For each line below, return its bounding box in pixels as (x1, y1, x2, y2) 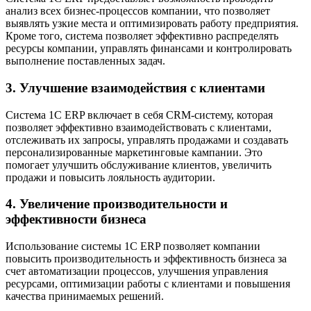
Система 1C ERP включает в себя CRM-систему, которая (6, 108, 273, 121)
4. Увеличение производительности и (6, 196, 228, 212)
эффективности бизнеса (6, 212, 146, 227)
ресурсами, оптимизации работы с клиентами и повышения (6, 278, 290, 290)
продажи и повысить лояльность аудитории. (6, 171, 215, 183)
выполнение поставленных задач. (6, 55, 165, 67)
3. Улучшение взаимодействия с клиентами (6, 81, 265, 96)
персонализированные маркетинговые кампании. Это (6, 146, 262, 158)
